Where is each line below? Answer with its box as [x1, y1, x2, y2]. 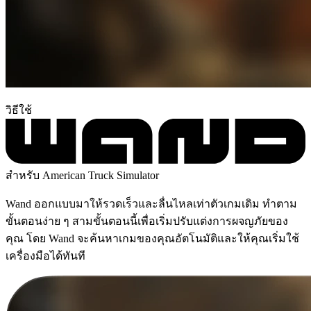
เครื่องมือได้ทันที [6, 249, 85, 262]
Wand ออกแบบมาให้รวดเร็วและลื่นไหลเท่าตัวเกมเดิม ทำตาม [6, 197, 297, 210]
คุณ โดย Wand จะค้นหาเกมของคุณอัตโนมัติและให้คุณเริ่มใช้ [6, 232, 299, 244]
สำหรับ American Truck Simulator [6, 169, 159, 181]
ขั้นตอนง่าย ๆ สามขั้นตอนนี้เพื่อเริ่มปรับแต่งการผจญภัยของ [6, 215, 288, 227]
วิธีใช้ [6, 103, 32, 116]
